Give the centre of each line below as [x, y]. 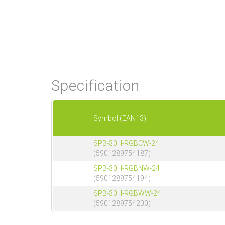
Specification [95, 86]
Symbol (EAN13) [120, 118]
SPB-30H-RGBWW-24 [127, 194]
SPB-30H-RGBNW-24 [127, 168]
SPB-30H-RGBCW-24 [126, 143]
